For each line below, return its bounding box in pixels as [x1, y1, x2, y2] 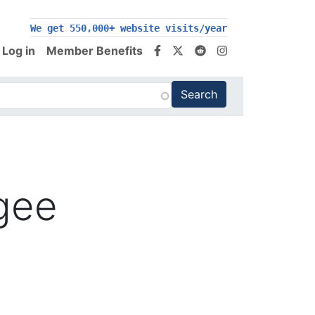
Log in [2, 43, 35, 58]
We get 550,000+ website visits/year [30, 22, 227, 34]
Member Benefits [46, 43, 143, 58]
